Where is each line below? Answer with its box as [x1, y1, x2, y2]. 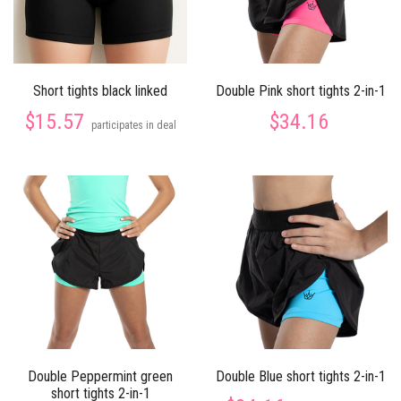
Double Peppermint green [28, 368, 173, 385]
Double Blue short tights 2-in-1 [216, 368, 386, 385]
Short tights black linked [33, 82, 167, 99]
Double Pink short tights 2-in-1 [216, 82, 386, 99]
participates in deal [90, 119, 176, 132]
